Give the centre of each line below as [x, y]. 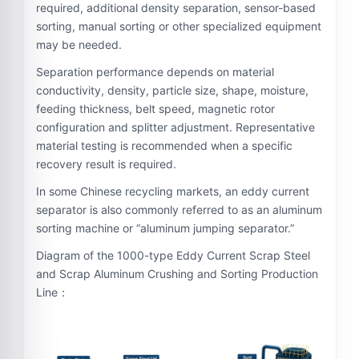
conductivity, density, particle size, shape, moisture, [172, 90]
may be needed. [79, 44]
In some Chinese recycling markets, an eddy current [173, 191]
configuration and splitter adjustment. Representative [175, 127]
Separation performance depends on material [155, 72]
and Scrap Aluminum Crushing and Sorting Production [177, 274]
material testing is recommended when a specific [164, 145]
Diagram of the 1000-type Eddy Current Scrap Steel [173, 255]
